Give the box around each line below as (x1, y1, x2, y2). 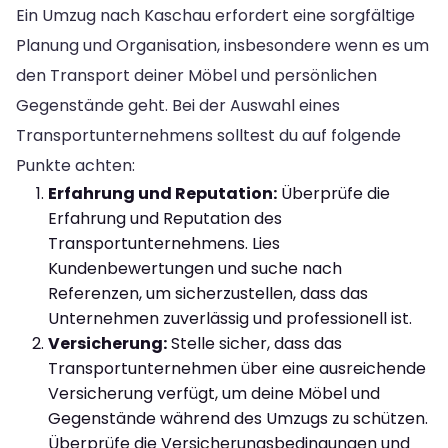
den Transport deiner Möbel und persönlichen (16, 63, 377, 87)
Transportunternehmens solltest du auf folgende (16, 123, 401, 147)
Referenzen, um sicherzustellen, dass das (48, 281, 368, 305)
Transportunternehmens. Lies (48, 231, 280, 255)
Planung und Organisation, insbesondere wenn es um (16, 33, 429, 57)
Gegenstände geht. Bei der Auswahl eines (16, 93, 340, 117)
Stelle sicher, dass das (167, 331, 342, 355)
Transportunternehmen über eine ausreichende (48, 356, 426, 380)
